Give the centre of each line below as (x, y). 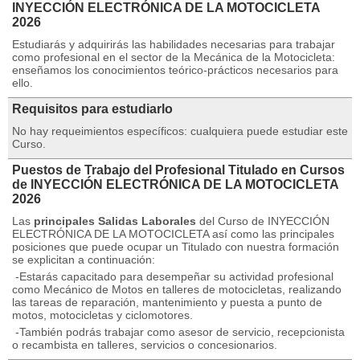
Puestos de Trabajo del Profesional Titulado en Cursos (178, 170)
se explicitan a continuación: (84, 260)
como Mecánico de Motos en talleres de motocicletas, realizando (177, 289)
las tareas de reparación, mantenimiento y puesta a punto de (167, 302)
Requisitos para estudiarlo (92, 109)
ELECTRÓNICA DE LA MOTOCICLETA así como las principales (173, 234)
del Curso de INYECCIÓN (263, 221)
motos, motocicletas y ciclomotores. (102, 315)
